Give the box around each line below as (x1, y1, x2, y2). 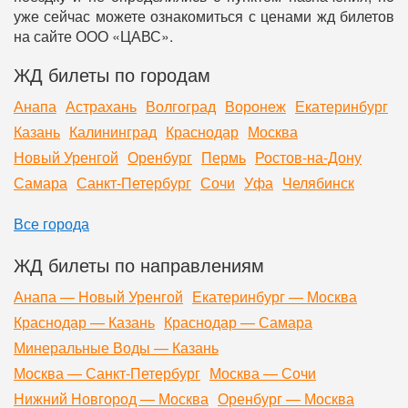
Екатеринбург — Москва (192, 286, 357, 308)
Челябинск (282, 172, 354, 194)
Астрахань (66, 96, 137, 117)
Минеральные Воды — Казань (14, 337, 219, 359)
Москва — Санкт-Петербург (14, 362, 200, 384)
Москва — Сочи (209, 362, 316, 384)
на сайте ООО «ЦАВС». (14, 25, 173, 47)
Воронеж (225, 96, 286, 117)
